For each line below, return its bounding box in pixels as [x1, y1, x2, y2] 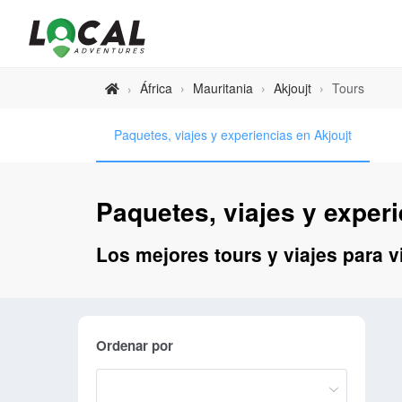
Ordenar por [96, 335, 173, 355]
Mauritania [193, 79, 253, 97]
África [140, 79, 172, 97]
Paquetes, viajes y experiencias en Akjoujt [114, 126, 352, 144]
